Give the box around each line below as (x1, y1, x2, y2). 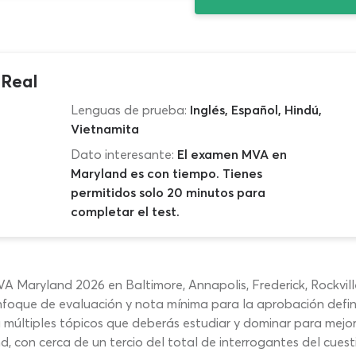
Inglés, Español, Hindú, (189, 102, 322, 118)
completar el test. (70, 203, 180, 219)
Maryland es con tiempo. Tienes (70, 165, 262, 181)
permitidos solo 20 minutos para (70, 184, 265, 200)
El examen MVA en (176, 146, 287, 162)
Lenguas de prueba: (70, 102, 187, 118)
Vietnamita (70, 121, 139, 137)
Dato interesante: (70, 146, 174, 162)
